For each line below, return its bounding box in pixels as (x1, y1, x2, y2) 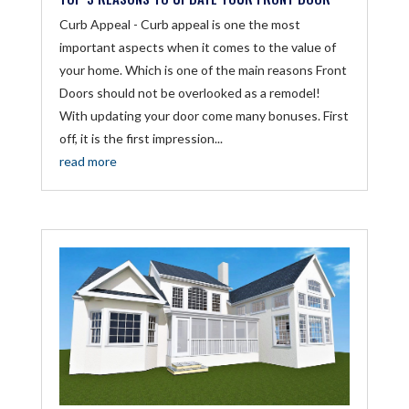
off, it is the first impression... (58, 131, 223, 147)
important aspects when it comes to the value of (58, 39, 336, 56)
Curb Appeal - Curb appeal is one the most (58, 16, 300, 33)
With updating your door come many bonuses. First (58, 108, 349, 124)
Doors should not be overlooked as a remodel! (58, 85, 320, 101)
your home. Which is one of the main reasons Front (58, 62, 347, 79)
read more (58, 153, 117, 170)
